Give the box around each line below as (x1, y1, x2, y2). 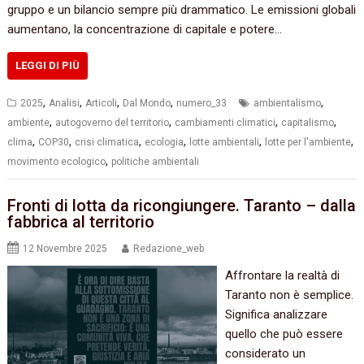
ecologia (145, 136, 184, 148)
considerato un (224, 346, 305, 362)
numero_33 (176, 97, 227, 109)
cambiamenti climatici (175, 116, 276, 128)
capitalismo (281, 116, 335, 128)
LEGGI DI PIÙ (15, 58, 80, 71)
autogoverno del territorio (55, 116, 170, 128)
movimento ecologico (7, 155, 106, 167)
